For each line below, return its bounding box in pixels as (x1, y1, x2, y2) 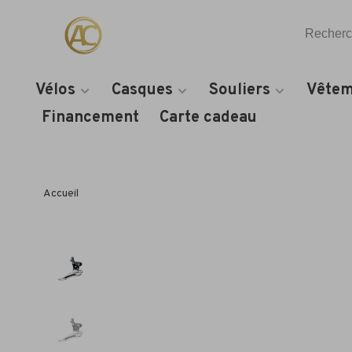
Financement (42, 108, 139, 128)
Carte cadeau (159, 108, 257, 128)
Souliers (209, 80, 270, 101)
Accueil (43, 187, 79, 200)
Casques (112, 80, 173, 101)
